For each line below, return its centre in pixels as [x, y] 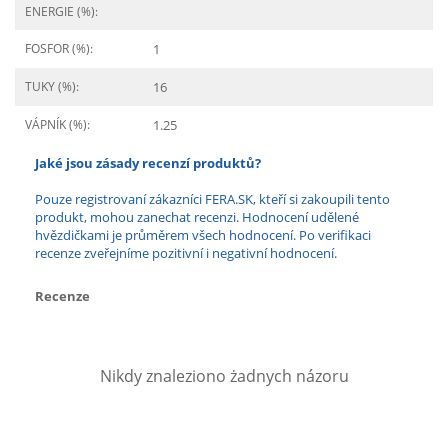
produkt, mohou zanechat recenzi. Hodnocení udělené [197, 217]
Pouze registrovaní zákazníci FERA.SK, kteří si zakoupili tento [212, 199]
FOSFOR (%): [59, 48]
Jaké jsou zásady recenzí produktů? [148, 163]
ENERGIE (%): [61, 11]
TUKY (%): [52, 86]
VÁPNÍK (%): [57, 124]
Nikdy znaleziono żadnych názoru [224, 376]
